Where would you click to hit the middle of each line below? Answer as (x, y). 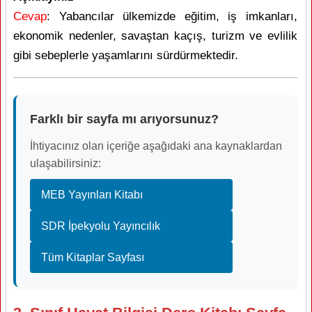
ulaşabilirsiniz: (65, 163)
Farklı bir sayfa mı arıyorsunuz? (124, 119)
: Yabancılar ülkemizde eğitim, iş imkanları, (172, 16)
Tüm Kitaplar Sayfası (93, 257)
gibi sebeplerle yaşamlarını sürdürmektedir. (126, 55)
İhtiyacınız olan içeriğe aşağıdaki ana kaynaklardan (156, 146)
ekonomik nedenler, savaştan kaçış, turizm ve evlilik (155, 36)
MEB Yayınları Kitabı (92, 194)
